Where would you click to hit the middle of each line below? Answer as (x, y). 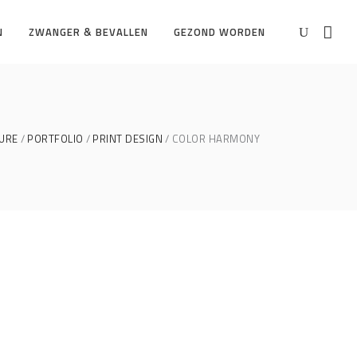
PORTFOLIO (55, 138)
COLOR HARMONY (216, 138)
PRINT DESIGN (127, 138)
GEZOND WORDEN (220, 32)
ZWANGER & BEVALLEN (88, 32)
